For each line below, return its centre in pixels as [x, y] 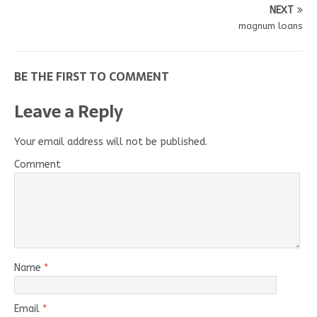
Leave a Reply [69, 111]
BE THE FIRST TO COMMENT [92, 76]
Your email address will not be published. [111, 142]
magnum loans [271, 25]
